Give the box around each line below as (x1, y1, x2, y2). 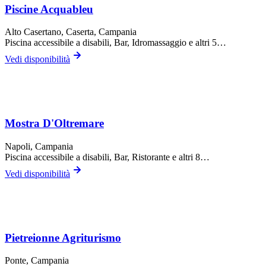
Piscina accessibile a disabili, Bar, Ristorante (5, 151, 170, 162)
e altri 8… (170, 151, 210, 162)
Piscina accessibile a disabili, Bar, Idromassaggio (5, 37, 186, 48)
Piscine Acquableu (5, 2, 93, 15)
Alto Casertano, (5, 27, 66, 37)
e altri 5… (186, 37, 226, 48)
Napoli (5, 141, 30, 151)
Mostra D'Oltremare (5, 117, 104, 130)
